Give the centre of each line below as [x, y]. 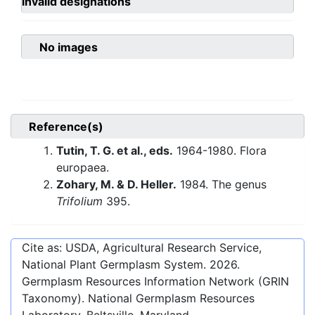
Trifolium [79, 201]
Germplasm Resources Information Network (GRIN [155, 282]
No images [69, 47]
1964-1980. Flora [220, 151]
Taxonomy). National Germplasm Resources [138, 298]
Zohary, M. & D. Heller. [116, 185]
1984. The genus [221, 185]
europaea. [83, 168]
